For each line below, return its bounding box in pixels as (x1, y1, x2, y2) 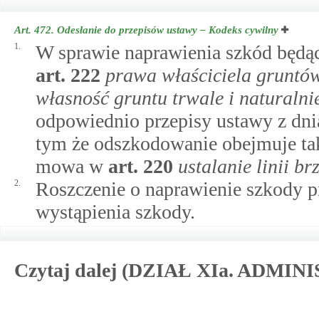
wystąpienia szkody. (36, 201, 195, 223)
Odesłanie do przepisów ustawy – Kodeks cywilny (57, 24, 278, 36)
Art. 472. (14, 24, 57, 36)
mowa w (36, 155, 108, 177)
